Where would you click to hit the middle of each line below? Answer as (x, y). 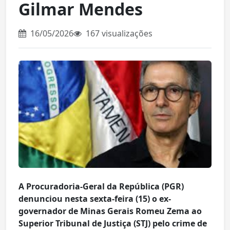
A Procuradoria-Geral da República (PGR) (101, 187)
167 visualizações (118, 33)
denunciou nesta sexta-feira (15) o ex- (95, 199)
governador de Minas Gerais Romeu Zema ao (110, 211)
